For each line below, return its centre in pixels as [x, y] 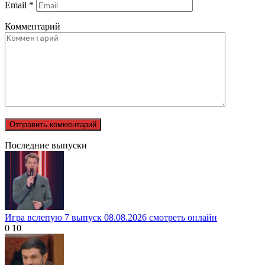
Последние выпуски [46, 145]
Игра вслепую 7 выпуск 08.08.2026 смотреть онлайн [111, 217]
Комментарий [33, 26]
